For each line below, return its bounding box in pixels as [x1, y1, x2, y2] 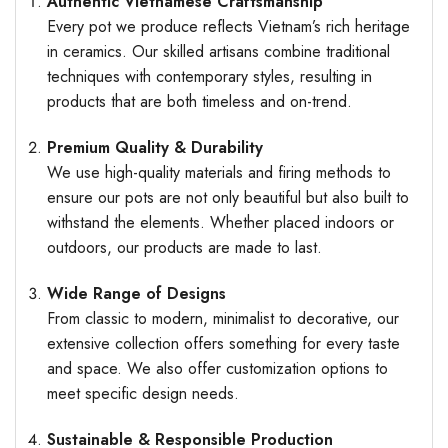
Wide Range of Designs [46, 282, 226, 306]
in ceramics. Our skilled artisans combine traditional [46, 40, 390, 64]
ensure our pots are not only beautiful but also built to [46, 186, 409, 210]
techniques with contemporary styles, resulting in [46, 65, 372, 89]
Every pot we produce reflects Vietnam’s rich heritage [46, 15, 410, 39]
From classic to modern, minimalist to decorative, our [46, 307, 399, 331]
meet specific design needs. [46, 382, 239, 406]
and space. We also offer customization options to [46, 357, 388, 381]
